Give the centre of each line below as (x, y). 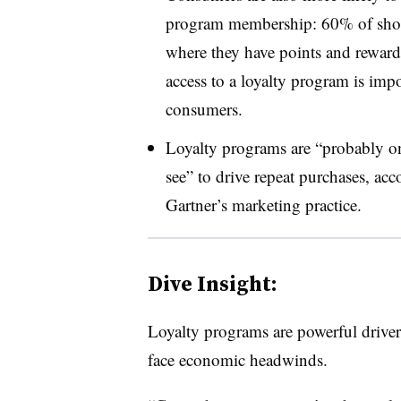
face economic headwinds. (237, 359)
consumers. (204, 108)
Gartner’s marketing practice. (263, 204)
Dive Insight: (212, 283)
